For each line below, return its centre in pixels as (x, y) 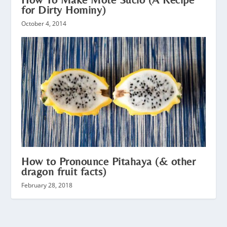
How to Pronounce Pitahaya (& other (109, 162)
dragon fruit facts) (64, 172)
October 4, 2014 (44, 23)
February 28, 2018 (47, 185)
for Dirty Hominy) (64, 10)
